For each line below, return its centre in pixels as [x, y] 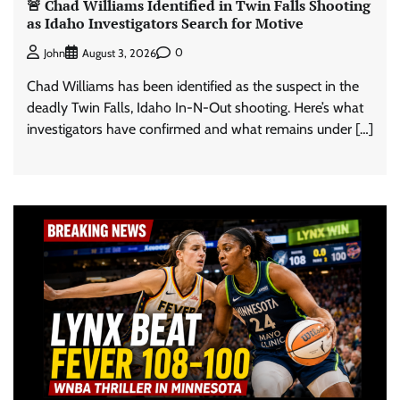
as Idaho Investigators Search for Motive [165, 24]
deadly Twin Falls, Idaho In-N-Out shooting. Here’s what [195, 107]
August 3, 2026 [119, 53]
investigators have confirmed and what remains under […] [200, 129]
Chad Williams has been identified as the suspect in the [193, 86]
